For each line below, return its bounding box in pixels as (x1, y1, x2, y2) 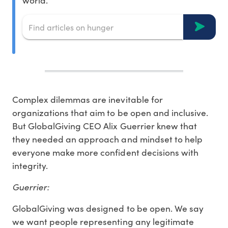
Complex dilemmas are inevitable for (12, 93, 163, 106)
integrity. (12, 159, 48, 172)
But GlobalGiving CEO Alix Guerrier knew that (12, 120, 197, 132)
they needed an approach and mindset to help (12, 133, 203, 146)
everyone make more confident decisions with (12, 146, 198, 159)
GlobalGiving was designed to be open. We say (12, 202, 204, 215)
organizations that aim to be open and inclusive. (12, 106, 208, 119)
